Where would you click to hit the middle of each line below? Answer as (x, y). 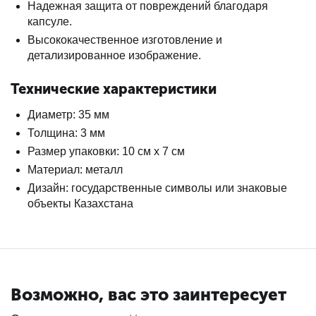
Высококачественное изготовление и (125, 40)
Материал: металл (75, 170)
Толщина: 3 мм (66, 133)
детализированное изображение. (114, 55)
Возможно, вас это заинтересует (148, 294)
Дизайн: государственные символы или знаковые (157, 188)
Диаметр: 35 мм (68, 115)
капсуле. (50, 22)
